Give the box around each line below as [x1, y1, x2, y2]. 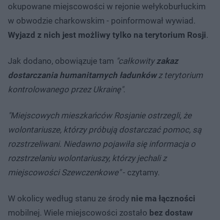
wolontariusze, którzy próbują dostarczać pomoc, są [8, 124, 201, 135]
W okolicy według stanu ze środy [8, 193, 131, 203]
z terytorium [156, 70, 203, 80]
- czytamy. [121, 167, 160, 177]
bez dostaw [147, 207, 193, 218]
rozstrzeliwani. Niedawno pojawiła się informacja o [8, 138, 195, 149]
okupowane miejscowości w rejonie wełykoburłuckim [8, 1, 206, 11]
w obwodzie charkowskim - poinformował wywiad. [8, 15, 195, 26]
